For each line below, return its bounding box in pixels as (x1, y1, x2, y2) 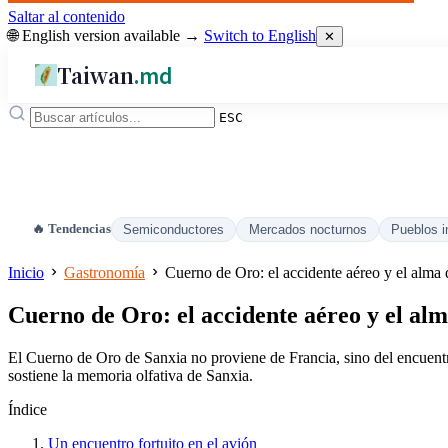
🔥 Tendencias (32, 222, 111, 236)
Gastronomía (64, 264, 145, 282)
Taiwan (57, 59, 135, 90)
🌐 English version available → (8, 27, 204, 44)
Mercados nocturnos (248, 222, 367, 237)
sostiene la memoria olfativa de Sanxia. (8, 367, 253, 385)
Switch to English (204, 27, 316, 44)
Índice (8, 401, 47, 419)
